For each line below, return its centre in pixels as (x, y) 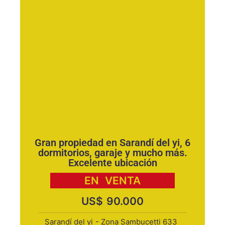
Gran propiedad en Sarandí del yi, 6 (113, 143)
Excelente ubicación (113, 163)
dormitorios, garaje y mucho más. (113, 153)
